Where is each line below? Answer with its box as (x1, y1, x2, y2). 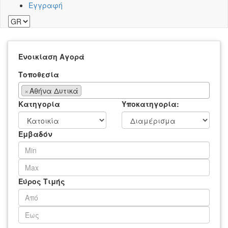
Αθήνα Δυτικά (30, 85, 78, 96)
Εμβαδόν (18, 128, 52, 139)
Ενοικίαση (18, 51, 58, 62)
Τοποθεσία (18, 69, 59, 79)
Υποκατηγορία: (122, 98, 179, 109)
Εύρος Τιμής (18, 176, 65, 186)
